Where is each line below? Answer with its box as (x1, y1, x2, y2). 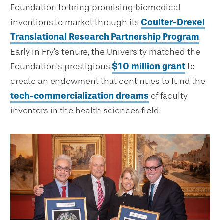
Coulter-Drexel (141, 17, 205, 28)
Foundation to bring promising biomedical (10, 2, 181, 13)
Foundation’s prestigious (10, 61, 112, 72)
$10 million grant (112, 61, 185, 72)
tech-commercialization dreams (10, 90, 149, 102)
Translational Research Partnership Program (10, 31, 199, 43)
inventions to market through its (10, 17, 141, 28)
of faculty (149, 90, 188, 102)
